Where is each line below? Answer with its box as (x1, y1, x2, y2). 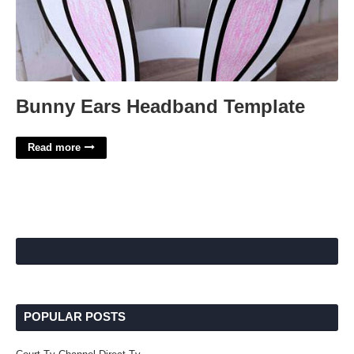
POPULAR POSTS (24, 310, 126, 323)
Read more (28, 141, 81, 153)
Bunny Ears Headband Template (16, 96, 305, 117)
